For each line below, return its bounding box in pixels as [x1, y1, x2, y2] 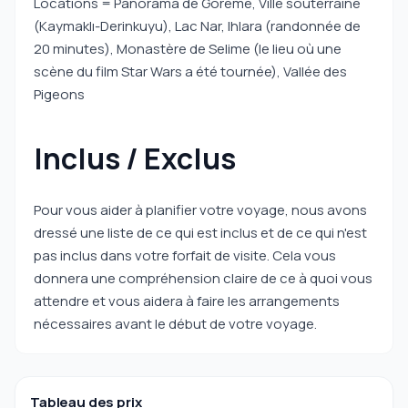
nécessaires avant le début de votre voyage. [34, 314, 317, 333]
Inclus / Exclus [34, 138, 236, 178]
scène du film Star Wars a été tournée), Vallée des [34, 62, 347, 81]
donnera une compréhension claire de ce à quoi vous [34, 269, 372, 288]
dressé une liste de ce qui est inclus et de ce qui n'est [34, 223, 367, 242]
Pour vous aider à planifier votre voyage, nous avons [34, 200, 367, 219]
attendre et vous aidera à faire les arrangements [34, 291, 340, 311]
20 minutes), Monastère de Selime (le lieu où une [34, 39, 342, 58]
